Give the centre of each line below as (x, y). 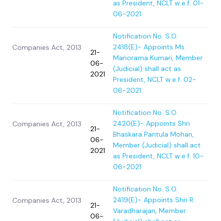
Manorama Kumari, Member (158, 58)
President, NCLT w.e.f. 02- (155, 80)
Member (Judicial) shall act (157, 145)
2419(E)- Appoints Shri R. (154, 200)
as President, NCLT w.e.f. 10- (158, 156)
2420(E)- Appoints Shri (151, 124)
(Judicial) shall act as (147, 69)
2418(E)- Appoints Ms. (149, 47)
